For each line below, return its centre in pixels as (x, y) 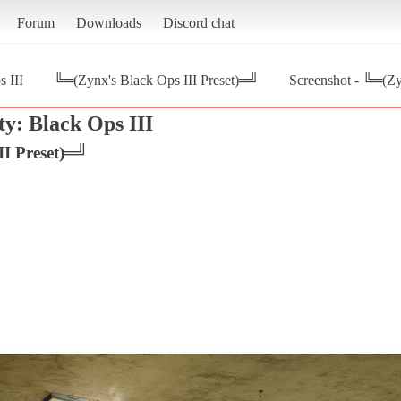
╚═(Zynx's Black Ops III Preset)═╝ (156, 80)
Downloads (108, 22)
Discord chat (198, 22)
